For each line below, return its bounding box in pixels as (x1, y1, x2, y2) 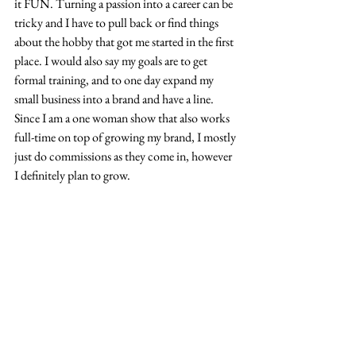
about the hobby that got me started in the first (14, 33, 236, 50)
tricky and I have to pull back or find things (14, 14, 221, 31)
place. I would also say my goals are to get (14, 52, 210, 69)
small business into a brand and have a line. (14, 90, 216, 107)
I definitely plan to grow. (14, 166, 130, 184)
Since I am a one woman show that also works (14, 109, 232, 126)
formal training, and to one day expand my (14, 71, 216, 88)
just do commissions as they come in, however (14, 147, 234, 164)
